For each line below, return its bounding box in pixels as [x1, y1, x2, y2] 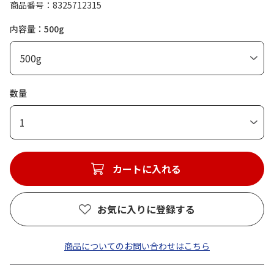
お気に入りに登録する [97, 202, 195, 217]
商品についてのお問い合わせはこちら [64, 240, 210, 252]
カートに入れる [113, 161, 181, 176]
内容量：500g [10, 23, 64, 35]
